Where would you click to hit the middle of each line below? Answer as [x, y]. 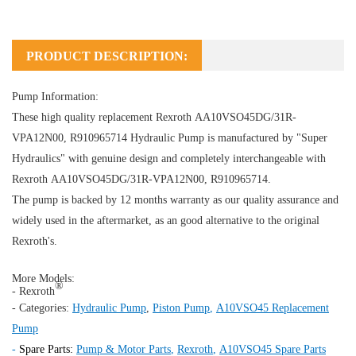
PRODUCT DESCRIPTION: [107, 56]
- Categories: [42, 308]
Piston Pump [181, 308]
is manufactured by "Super [266, 137]
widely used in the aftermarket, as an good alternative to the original [166, 220]
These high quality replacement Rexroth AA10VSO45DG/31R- [154, 117]
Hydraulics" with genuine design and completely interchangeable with [169, 158]
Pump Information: [55, 96]
